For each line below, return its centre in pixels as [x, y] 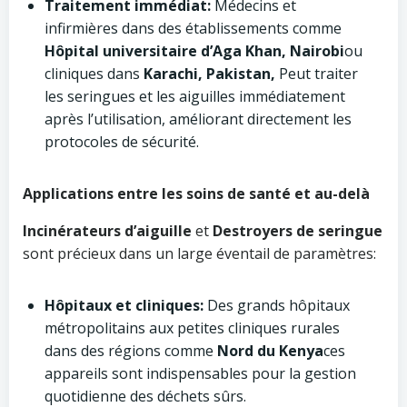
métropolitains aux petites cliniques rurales [192, 328]
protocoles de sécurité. [122, 142]
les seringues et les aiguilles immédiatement [195, 96]
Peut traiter [317, 74]
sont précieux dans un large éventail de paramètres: [199, 253]
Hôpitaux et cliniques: [124, 305]
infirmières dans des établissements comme [193, 28]
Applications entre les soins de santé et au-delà [196, 194]
